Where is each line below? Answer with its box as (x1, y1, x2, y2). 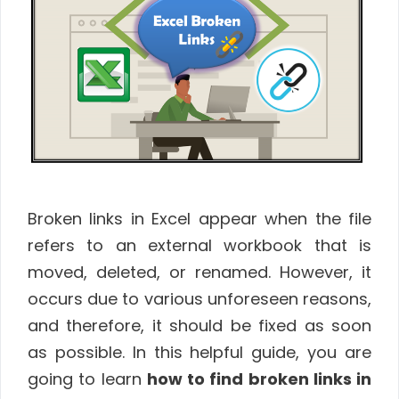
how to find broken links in (146, 368, 371, 391)
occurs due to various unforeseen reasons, (28, 288, 371, 311)
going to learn (28, 368, 147, 391)
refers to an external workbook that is (28, 234, 371, 257)
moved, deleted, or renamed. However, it (28, 261, 371, 284)
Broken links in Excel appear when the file (28, 208, 371, 231)
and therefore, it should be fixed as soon (28, 314, 371, 338)
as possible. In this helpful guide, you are (28, 341, 371, 364)
